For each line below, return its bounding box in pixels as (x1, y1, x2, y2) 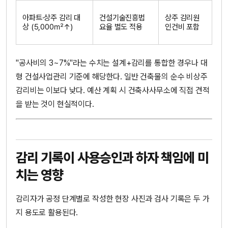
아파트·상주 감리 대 (22, 13, 81, 22)
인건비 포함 (165, 22, 200, 32)
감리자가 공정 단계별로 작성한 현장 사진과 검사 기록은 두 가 (16, 193, 210, 204)
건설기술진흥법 (99, 13, 145, 22)
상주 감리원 (165, 13, 200, 22)
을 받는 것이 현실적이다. (16, 99, 94, 109)
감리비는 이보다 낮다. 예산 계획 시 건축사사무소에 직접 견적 (16, 85, 210, 95)
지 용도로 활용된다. (16, 207, 78, 217)
